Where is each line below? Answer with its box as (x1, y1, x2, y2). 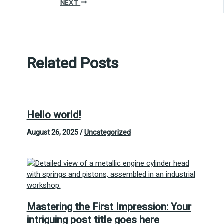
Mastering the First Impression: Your (26, 200, 191, 215)
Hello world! (26, 108, 81, 123)
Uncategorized (84, 127, 131, 138)
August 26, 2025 (26, 127, 80, 138)
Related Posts (26, 52, 118, 75)
